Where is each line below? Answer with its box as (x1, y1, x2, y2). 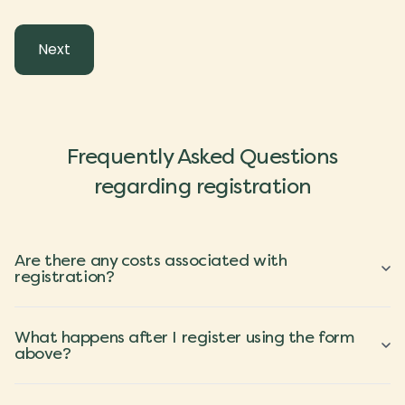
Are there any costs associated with (14, 250, 287, 270)
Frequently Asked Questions (67, 144, 338, 169)
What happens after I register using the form (14, 327, 355, 347)
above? (14, 344, 71, 363)
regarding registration (93, 174, 312, 199)
